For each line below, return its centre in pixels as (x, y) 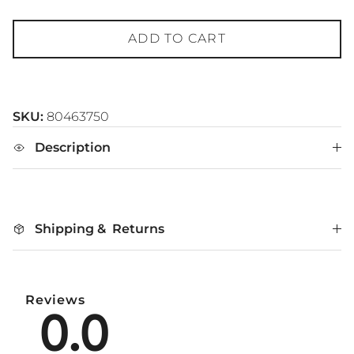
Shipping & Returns (100, 228)
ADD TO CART (177, 39)
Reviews (55, 299)
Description (73, 147)
